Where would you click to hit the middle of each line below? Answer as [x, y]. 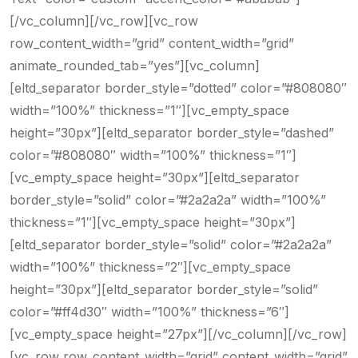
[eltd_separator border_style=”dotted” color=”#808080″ [178, 88]
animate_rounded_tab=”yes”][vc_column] [135, 66]
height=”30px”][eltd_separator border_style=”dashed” [172, 133]
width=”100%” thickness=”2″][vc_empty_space [150, 267]
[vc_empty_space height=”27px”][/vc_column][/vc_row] [178, 334]
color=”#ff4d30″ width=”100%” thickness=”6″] [149, 312]
